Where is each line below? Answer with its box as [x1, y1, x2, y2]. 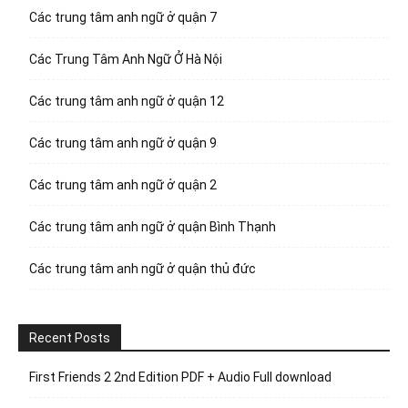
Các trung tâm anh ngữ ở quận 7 [29, 9, 217, 25]
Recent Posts [29, 330, 110, 345]
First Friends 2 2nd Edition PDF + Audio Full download [29, 369, 331, 384]
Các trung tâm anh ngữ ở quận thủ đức [29, 260, 256, 276]
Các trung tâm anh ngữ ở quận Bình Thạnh [29, 219, 276, 234]
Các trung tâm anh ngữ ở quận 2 [29, 177, 217, 192]
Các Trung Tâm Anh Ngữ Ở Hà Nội [29, 51, 222, 66]
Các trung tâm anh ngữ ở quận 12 [29, 93, 224, 108]
